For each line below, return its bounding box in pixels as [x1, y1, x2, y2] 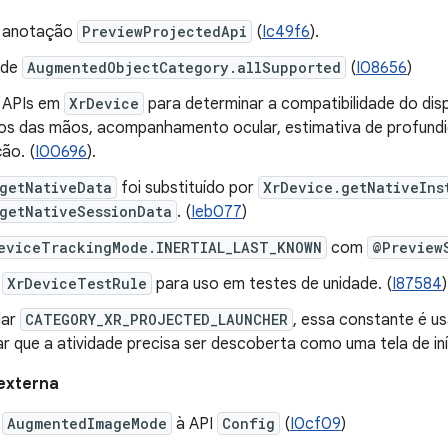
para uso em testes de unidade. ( [152, 274, 392, 294]
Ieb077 [191, 202, 242, 222]
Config [222, 414, 275, 433]
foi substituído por [117, 178, 258, 198]
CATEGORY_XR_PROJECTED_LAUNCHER [25, 310, 288, 329]
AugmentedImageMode [7, 414, 167, 433]
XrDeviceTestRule [7, 274, 147, 293]
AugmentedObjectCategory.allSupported [27, 58, 341, 77]
